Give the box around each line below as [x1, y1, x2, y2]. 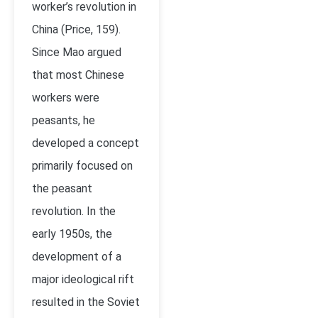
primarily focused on [32, 159, 133, 172]
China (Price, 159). [32, 23, 121, 36]
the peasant [32, 182, 92, 195]
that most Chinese [32, 68, 124, 82]
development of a [32, 250, 121, 263]
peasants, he [32, 114, 95, 127]
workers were [32, 91, 99, 104]
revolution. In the [32, 204, 116, 218]
